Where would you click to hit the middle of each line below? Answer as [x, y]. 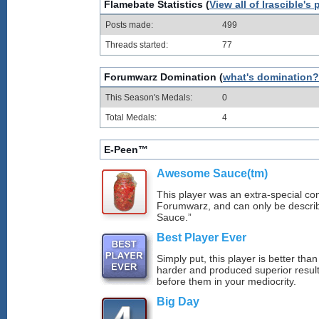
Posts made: [129, 25]
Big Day [178, 302]
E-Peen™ [126, 150]
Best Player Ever [202, 237]
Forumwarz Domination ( [163, 77]
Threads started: [137, 45]
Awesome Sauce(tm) [212, 173]
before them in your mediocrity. [226, 282]
